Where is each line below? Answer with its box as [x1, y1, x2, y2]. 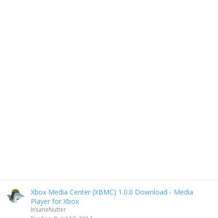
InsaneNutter [31, 205, 66, 214]
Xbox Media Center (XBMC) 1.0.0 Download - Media [31, 187, 193, 197]
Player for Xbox [31, 197, 79, 206]
